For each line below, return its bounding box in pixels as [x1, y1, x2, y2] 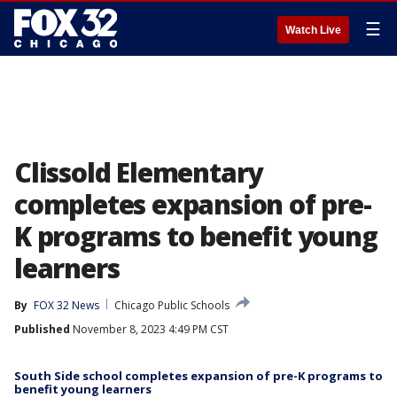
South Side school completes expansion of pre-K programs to [14, 368, 383, 384]
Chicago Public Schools [114, 298, 230, 313]
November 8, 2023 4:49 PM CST [70, 322, 229, 337]
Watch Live [285, 24, 341, 36]
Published [14, 322, 70, 337]
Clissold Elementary [14, 154, 263, 191]
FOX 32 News [34, 298, 99, 313]
